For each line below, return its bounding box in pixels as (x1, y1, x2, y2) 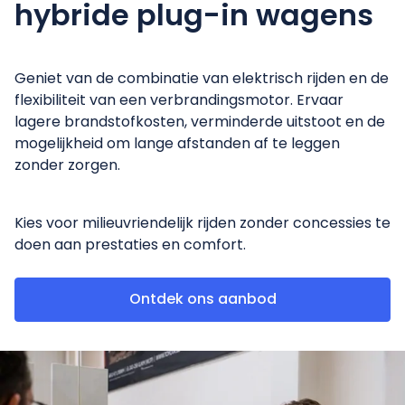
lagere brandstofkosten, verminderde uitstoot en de (14, 111, 385, 133)
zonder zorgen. (14, 155, 120, 176)
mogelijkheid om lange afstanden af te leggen (14, 133, 340, 155)
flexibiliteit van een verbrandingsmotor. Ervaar (14, 89, 344, 111)
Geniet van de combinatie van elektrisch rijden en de (14, 68, 389, 89)
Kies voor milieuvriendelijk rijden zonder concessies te (14, 212, 391, 234)
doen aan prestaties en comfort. (14, 234, 246, 256)
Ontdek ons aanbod (128, 288, 277, 310)
